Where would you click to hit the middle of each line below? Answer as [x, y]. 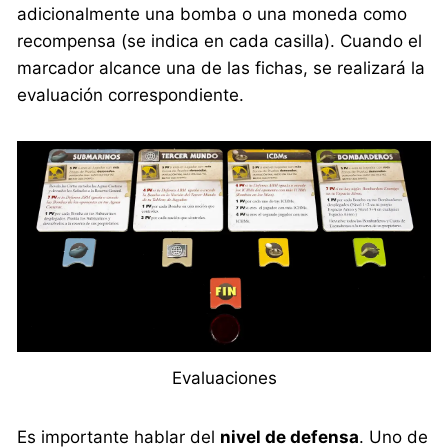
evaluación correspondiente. [131, 95]
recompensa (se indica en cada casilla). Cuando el [220, 41]
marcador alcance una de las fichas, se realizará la [221, 68]
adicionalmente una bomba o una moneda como [212, 14]
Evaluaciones [224, 378]
